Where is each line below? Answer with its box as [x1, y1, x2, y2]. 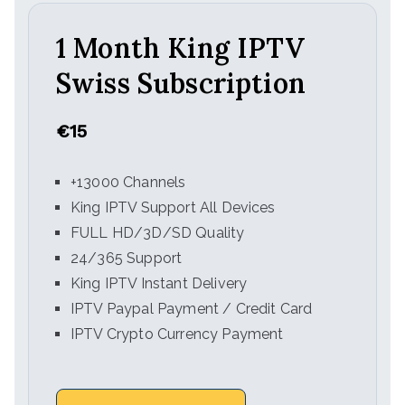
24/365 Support [71, 250, 183, 267]
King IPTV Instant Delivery [71, 275, 248, 292]
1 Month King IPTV [56, 31, 305, 65]
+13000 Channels [71, 174, 186, 191]
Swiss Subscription [56, 66, 306, 100]
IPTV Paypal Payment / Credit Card [71, 300, 313, 317]
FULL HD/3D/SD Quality [71, 224, 245, 241]
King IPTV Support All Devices [71, 199, 276, 216]
